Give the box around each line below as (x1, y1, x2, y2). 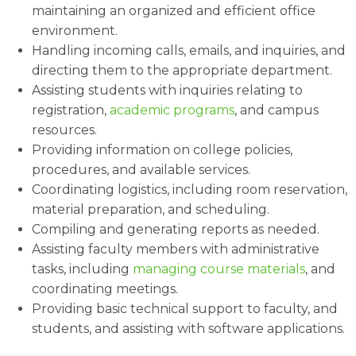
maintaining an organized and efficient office (32, 3, 315, 18)
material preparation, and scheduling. (32, 202, 269, 217)
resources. (32, 122, 97, 137)
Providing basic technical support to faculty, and (32, 301, 338, 316)
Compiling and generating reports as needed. (32, 222, 319, 237)
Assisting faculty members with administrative (32, 242, 319, 257)
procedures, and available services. (32, 162, 250, 177)
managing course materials (133, 261, 305, 277)
